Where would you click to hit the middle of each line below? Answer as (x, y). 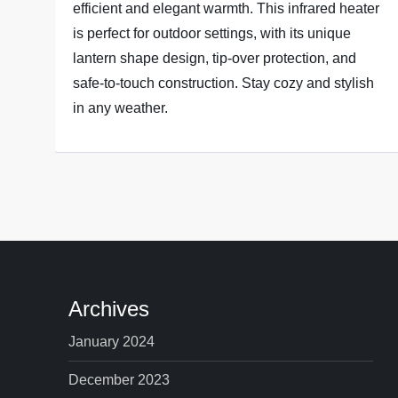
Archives (109, 309)
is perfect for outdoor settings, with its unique (212, 34)
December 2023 (119, 380)
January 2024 (112, 342)
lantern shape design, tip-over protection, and (215, 59)
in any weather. (121, 108)
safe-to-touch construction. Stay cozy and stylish (224, 84)
